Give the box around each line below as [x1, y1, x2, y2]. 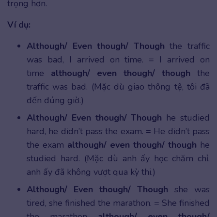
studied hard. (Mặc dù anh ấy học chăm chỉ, [27, 153, 210, 165]
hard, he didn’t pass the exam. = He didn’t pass [27, 125, 210, 138]
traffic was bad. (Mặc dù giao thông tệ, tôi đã [27, 81, 210, 93]
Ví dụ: [7, 19, 31, 31]
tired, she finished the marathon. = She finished [27, 197, 210, 209]
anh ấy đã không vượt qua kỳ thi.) [27, 166, 155, 178]
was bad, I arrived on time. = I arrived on [27, 54, 210, 66]
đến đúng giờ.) [27, 94, 84, 107]
